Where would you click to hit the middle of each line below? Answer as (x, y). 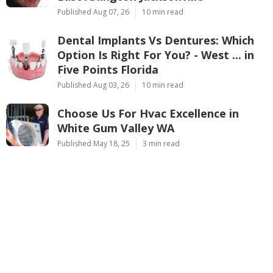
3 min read (161, 143)
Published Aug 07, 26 (93, 12)
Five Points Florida (108, 69)
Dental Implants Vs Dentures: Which (156, 40)
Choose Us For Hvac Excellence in (148, 113)
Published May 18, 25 (94, 143)
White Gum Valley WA (116, 128)
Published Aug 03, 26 (93, 85)
